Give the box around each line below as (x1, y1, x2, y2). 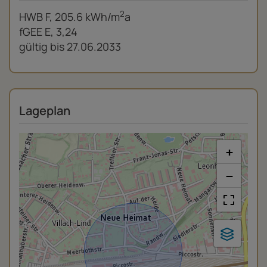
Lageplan (19, 103, 70, 119)
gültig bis (19, 39, 64, 54)
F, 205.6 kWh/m (45, 10, 120, 24)
